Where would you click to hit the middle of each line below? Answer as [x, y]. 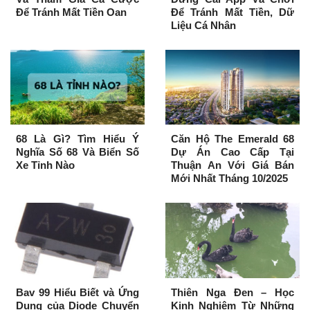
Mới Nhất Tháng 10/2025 [229, 179]
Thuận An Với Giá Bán [232, 165]
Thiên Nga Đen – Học [232, 292]
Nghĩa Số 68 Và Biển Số [77, 152]
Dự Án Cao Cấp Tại [232, 152]
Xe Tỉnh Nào [45, 165]
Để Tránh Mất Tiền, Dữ [232, 12]
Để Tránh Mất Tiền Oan [71, 12]
